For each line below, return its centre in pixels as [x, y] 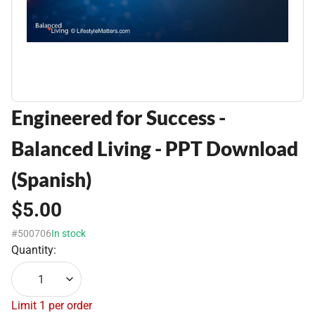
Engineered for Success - [118, 117]
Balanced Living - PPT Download [155, 148]
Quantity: [34, 250]
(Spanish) [51, 179]
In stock [69, 233]
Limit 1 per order [52, 306]
